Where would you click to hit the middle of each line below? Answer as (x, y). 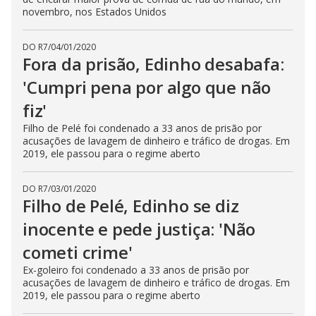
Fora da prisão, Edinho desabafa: (153, 64)
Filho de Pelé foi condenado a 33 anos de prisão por (142, 128)
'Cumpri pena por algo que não (147, 87)
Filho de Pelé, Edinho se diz (131, 206)
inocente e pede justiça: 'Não (139, 229)
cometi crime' (78, 252)
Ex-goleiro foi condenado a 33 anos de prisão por (136, 270)
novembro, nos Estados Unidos (95, 12)
